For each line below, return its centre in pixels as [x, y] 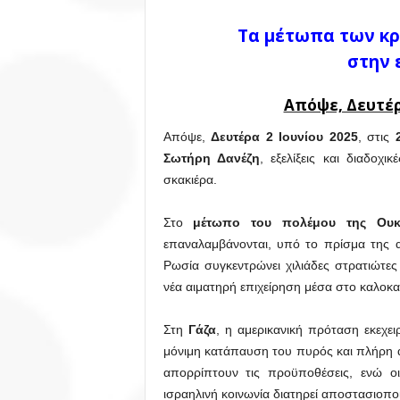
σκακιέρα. [190, 179]
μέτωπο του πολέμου [265, 222]
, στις [374, 137]
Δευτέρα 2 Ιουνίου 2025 [284, 137]
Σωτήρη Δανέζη [211, 158]
